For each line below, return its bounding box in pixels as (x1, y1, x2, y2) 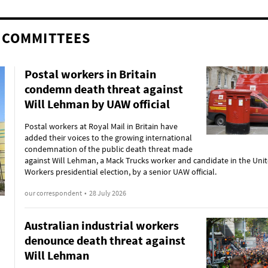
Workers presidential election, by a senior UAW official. (24, 166, 217, 177)
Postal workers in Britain (24, 66, 156, 81)
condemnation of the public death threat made (24, 144, 193, 154)
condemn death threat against (24, 81, 183, 96)
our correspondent (24, 188, 82, 197)
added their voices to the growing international (24, 132, 192, 143)
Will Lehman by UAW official (24, 96, 170, 111)
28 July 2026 (89, 188, 126, 197)
